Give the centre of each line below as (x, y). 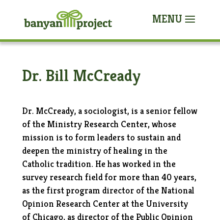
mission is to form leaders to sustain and (101, 137)
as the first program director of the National (108, 190)
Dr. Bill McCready (81, 76)
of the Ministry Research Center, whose (99, 124)
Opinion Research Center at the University (105, 204)
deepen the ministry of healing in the (95, 151)
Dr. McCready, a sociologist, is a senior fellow (110, 111)
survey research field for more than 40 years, (109, 177)
